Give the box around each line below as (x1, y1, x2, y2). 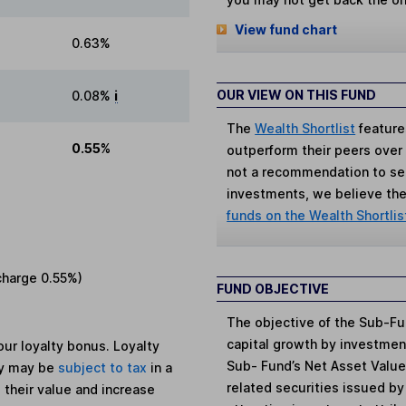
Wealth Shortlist (255, 120, 356, 136)
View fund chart (234, 22, 337, 38)
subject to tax (58, 360, 151, 376)
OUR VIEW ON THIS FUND (217, 86, 376, 102)
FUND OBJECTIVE (217, 280, 329, 296)
